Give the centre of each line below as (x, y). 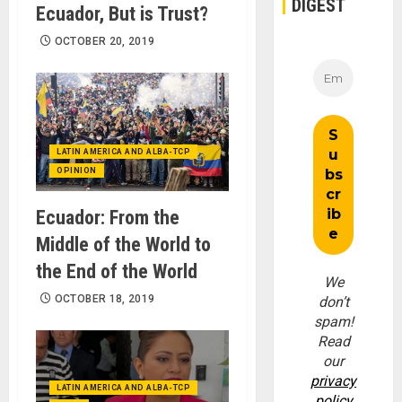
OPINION (77, 170)
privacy (334, 381)
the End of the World (117, 271)
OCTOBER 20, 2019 (105, 41)
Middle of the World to (123, 244)
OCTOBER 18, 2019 (105, 298)
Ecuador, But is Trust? (122, 13)
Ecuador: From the (108, 217)
